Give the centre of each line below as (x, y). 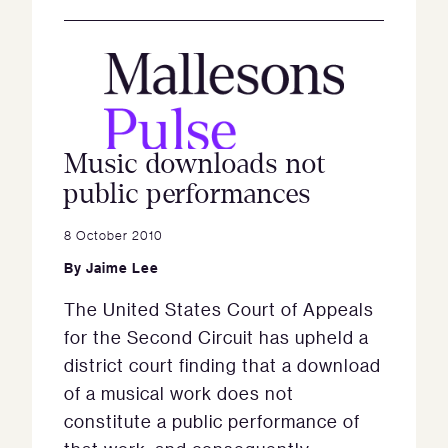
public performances (187, 194)
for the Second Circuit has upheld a (216, 337)
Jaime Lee (122, 267)
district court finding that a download (222, 365)
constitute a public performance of (212, 421)
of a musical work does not (179, 393)
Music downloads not (195, 164)
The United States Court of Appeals (219, 309)
